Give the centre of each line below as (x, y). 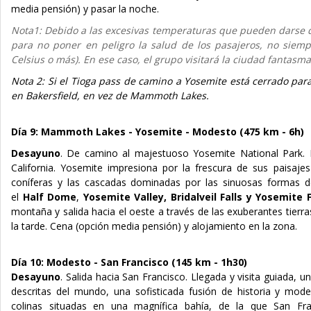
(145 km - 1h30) (209, 262)
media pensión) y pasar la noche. (85, 8)
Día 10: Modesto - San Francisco (91, 262)
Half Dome (49, 196)
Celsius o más (43, 59)
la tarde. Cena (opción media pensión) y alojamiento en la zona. (154, 226)
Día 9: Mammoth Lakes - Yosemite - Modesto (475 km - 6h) (158, 131)
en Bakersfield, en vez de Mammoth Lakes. (110, 95)
